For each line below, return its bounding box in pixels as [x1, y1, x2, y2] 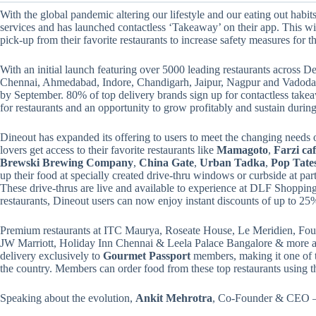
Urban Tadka [200, 156, 265, 169]
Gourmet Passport [103, 249, 190, 262]
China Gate [139, 156, 194, 169]
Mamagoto [217, 143, 268, 156]
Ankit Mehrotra [135, 291, 212, 304]
